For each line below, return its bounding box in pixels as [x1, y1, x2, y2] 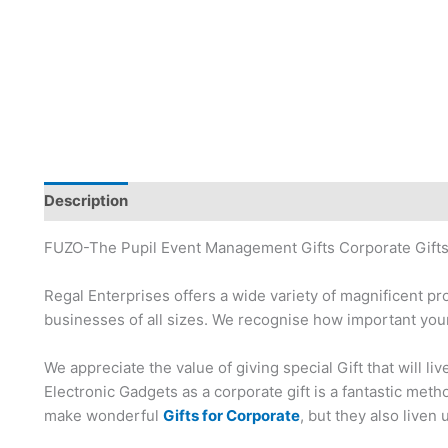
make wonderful [44, 405, 163, 425]
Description [44, 191, 128, 211]
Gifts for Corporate [163, 405, 300, 425]
